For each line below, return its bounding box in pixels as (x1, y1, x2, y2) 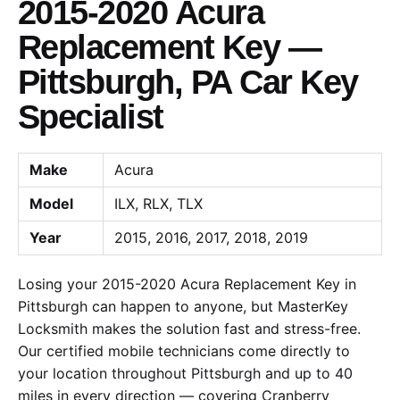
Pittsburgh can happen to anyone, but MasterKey (18, 296, 348, 315)
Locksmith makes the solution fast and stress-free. (18, 319, 361, 337)
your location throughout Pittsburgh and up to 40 (18, 363, 353, 382)
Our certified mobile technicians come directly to (18, 341, 350, 360)
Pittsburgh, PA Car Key (18, 62, 358, 101)
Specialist (18, 97, 163, 136)
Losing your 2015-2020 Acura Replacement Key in (18, 274, 356, 293)
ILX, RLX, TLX (114, 194, 203, 212)
